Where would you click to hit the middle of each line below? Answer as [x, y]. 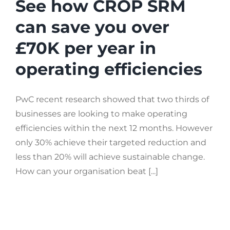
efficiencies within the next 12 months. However [114, 128]
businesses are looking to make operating [101, 113]
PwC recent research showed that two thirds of [112, 99]
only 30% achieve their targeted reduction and [111, 142]
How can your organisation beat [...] [87, 171]
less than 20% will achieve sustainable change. [111, 157]
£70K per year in [86, 48]
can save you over [92, 27]
